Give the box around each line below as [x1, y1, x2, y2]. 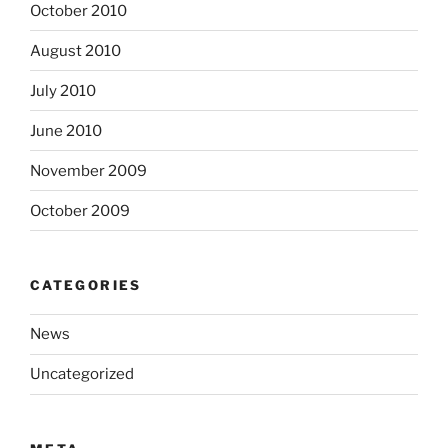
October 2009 [30, 201, 130, 220]
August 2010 [30, 41, 121, 60]
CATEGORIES [30, 277, 142, 294]
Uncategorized [30, 365, 134, 384]
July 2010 [30, 81, 96, 100]
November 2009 [30, 161, 147, 180]
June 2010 [30, 121, 102, 140]
